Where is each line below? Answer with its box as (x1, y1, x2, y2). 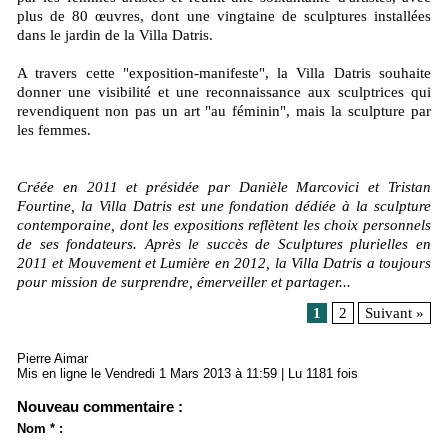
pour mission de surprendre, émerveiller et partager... (17, 273, 351, 290)
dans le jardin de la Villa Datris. (17, 26, 213, 43)
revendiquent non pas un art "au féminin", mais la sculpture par (17, 102, 431, 119)
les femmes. (17, 121, 91, 138)
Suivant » (365, 304, 424, 321)
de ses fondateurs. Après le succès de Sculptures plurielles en (17, 235, 431, 252)
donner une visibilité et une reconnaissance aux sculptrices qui (17, 83, 431, 100)
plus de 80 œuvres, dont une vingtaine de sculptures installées (17, 7, 431, 24)
